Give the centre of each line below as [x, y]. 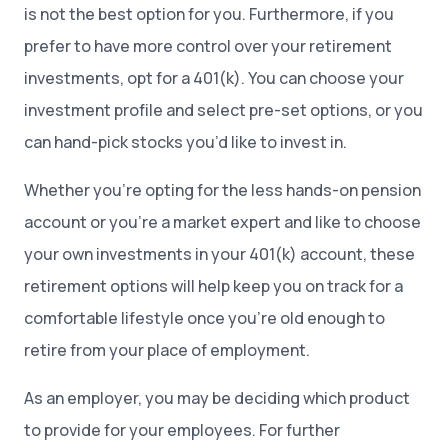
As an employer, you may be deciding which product [217, 398]
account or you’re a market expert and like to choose [222, 222]
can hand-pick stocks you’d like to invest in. [185, 142]
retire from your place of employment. [168, 350]
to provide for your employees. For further [182, 430]
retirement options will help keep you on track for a [213, 286]
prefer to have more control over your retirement [208, 46]
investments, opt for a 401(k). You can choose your [214, 78]
